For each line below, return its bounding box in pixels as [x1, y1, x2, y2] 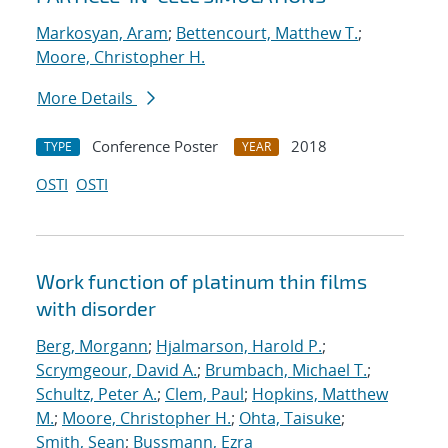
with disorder [36, 296, 156, 321]
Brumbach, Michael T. [205, 359, 367, 382]
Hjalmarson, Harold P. [156, 335, 322, 358]
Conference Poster [92, 136, 218, 157]
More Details [37, 87, 137, 110]
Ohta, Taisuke [239, 407, 341, 430]
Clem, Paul [165, 383, 244, 406]
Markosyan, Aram [36, 22, 168, 45]
